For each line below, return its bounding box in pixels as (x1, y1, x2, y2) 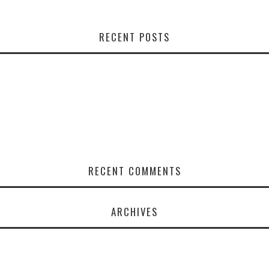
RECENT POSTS (99, 29, 170, 45)
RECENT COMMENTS (88, 163, 181, 179)
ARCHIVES (111, 204, 158, 220)
